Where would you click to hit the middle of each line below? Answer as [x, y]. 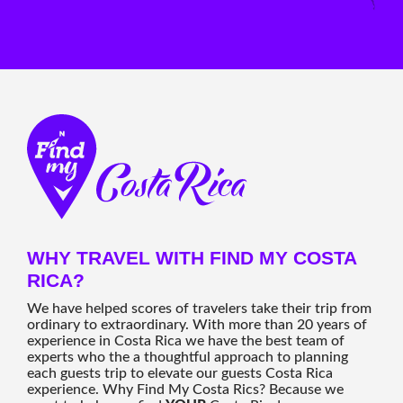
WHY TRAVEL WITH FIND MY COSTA [192, 258]
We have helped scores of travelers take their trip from [199, 309]
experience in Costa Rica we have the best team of [186, 341]
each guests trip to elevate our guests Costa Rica [180, 374]
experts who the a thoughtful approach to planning [188, 358]
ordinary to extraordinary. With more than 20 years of [197, 325]
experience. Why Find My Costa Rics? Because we [185, 390]
